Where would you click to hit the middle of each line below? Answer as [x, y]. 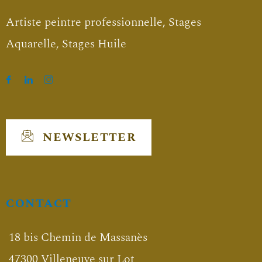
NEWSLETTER [90, 137]
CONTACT [39, 203]
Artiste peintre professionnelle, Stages [104, 22]
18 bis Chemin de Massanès [78, 237]
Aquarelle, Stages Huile [66, 44]
